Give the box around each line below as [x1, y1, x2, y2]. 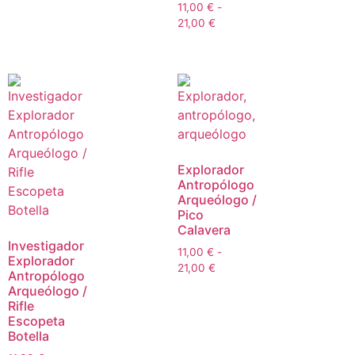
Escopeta [8, 313, 65, 330]
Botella [8, 328, 49, 345]
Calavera [177, 222, 231, 239]
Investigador [8, 238, 84, 254]
